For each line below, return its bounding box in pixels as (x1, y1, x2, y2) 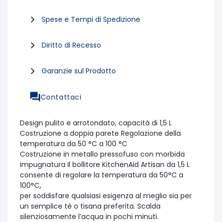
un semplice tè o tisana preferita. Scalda (20, 201, 161, 211)
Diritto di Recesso (42, 40, 101, 51)
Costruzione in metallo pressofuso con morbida (20, 149, 185, 159)
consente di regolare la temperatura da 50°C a (20, 169, 183, 180)
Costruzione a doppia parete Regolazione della (20, 128, 181, 138)
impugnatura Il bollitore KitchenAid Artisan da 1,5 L (20, 159, 190, 169)
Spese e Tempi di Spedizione (42, 14, 140, 25)
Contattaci (40, 92, 82, 102)
